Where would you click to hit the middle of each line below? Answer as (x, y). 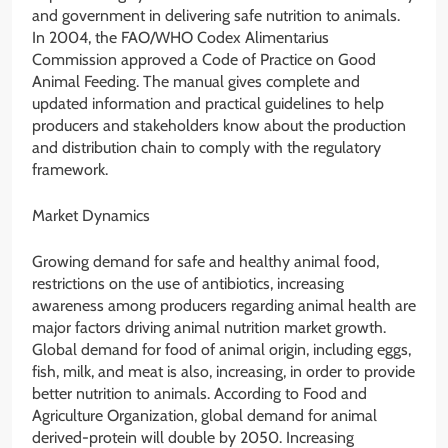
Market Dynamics (91, 216)
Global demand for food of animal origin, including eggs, (221, 350)
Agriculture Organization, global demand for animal (204, 416)
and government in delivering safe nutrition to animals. (216, 16)
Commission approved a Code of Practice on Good (204, 60)
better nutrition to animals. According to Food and (199, 394)
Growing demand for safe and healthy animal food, (205, 262)
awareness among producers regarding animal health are (224, 306)
